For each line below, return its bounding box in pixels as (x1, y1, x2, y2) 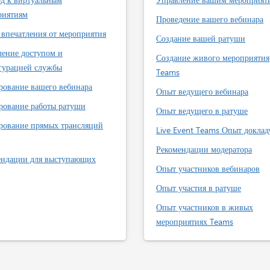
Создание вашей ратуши (156, 33, 245, 44)
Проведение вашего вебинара (156, 13, 263, 25)
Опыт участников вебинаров (156, 163, 260, 174)
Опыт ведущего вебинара (156, 86, 248, 97)
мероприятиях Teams (156, 216, 233, 227)
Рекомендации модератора (156, 143, 252, 155)
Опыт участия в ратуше (156, 182, 241, 193)
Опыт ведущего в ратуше (156, 105, 248, 116)
